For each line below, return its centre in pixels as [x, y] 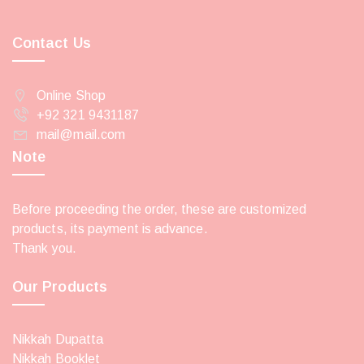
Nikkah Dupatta [58, 339]
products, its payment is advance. [112, 228]
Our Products [60, 286]
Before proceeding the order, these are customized [159, 209]
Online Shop [71, 95]
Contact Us [52, 43]
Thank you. [46, 248]
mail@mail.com [81, 134]
